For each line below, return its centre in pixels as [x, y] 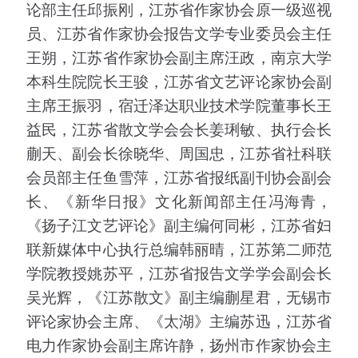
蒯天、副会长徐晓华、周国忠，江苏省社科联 [179, 153]
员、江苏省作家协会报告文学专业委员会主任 [179, 33]
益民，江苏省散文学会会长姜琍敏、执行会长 [179, 129]
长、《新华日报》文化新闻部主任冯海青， [179, 201]
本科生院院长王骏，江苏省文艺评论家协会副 [179, 81]
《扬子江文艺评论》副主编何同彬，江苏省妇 [179, 225]
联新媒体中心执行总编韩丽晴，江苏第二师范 [179, 249]
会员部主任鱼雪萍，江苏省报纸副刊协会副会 [179, 177]
